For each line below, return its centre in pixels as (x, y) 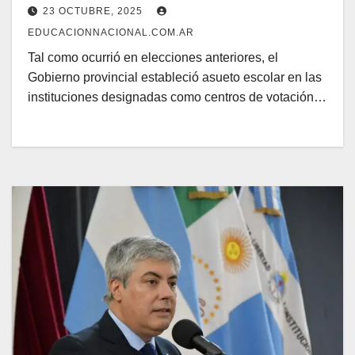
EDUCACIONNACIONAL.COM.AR (111, 33)
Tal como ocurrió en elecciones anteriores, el (153, 58)
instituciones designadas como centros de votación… (177, 97)
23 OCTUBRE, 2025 (94, 11)
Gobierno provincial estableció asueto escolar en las (175, 78)
